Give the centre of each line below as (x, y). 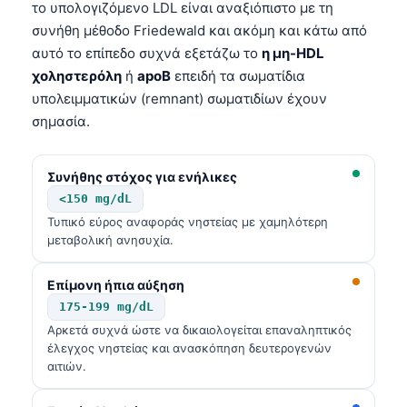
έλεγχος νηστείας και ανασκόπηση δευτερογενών (189, 347)
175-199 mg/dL (106, 306)
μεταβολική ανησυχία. (110, 239)
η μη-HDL (293, 53)
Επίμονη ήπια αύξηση (116, 284)
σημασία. (61, 121)
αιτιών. (67, 366)
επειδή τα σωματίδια (238, 75)
